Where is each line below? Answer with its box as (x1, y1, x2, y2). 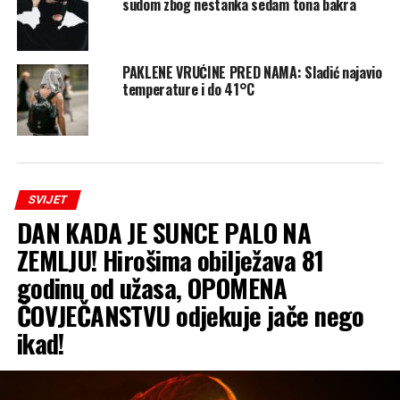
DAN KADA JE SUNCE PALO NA (16, 212, 312, 251)
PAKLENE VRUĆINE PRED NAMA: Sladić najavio (121, 61, 382, 83)
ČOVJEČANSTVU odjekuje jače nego (16, 296, 364, 334)
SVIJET (26, 192, 69, 206)
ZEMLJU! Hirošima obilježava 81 (16, 240, 324, 279)
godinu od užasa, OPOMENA (16, 268, 287, 306)
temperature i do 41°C (121, 78, 255, 100)
